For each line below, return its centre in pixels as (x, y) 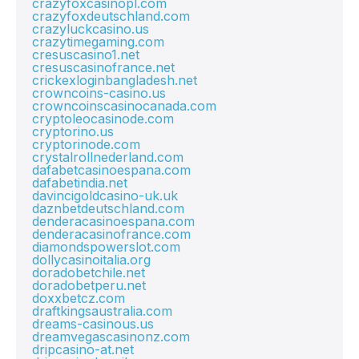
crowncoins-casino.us (99, 93)
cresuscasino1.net (86, 54)
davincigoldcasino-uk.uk (105, 196)
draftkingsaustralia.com (102, 311)
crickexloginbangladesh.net (115, 80)
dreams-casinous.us (93, 324)
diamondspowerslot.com (106, 247)
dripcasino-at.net (83, 349)
